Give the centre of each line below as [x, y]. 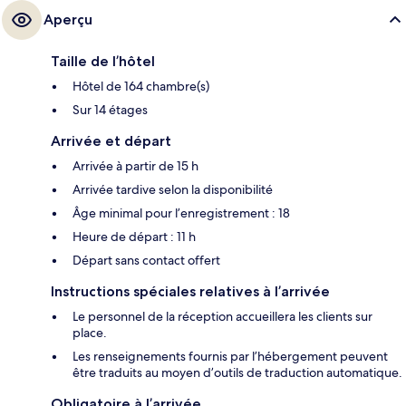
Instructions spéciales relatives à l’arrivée [190, 292]
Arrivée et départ [111, 141]
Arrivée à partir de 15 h [135, 166]
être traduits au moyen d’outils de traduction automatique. [237, 373]
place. [90, 333]
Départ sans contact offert [146, 261]
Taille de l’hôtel [103, 62]
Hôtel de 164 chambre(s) [141, 87]
